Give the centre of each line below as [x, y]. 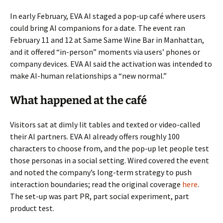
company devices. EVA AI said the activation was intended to [111, 63]
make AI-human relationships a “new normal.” [88, 75]
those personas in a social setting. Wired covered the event [110, 160]
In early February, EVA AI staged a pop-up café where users [108, 16]
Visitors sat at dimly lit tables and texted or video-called [105, 124]
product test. [32, 208]
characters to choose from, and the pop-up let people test [110, 148]
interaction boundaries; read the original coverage [96, 184]
